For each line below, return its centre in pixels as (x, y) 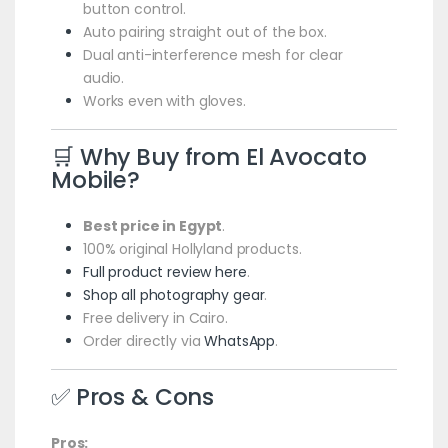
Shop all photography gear (173, 294)
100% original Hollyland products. (192, 248)
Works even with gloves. (164, 100)
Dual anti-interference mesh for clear (212, 54)
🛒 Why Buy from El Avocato (208, 156)
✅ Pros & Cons (132, 396)
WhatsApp (240, 340)
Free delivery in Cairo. (155, 317)
